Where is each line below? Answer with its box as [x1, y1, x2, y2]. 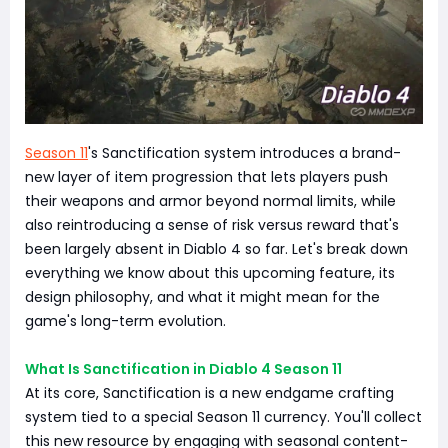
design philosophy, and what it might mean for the [25, 287, 380, 307]
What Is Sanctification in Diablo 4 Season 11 [25, 359, 342, 379]
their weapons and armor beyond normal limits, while [25, 191, 396, 211]
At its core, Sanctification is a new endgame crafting [25, 383, 394, 403]
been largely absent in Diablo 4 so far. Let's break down [25, 239, 408, 259]
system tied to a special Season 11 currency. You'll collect [25, 407, 422, 427]
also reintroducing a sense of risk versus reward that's [25, 215, 399, 235]
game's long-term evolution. [25, 311, 226, 331]
